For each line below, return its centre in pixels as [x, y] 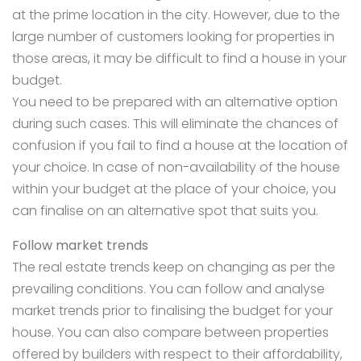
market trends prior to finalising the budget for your [172, 311]
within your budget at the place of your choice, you [174, 189]
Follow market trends [80, 246]
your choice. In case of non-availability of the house [176, 168]
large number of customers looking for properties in [173, 37]
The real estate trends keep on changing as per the [174, 268]
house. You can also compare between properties [170, 333]
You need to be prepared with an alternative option [175, 102]
